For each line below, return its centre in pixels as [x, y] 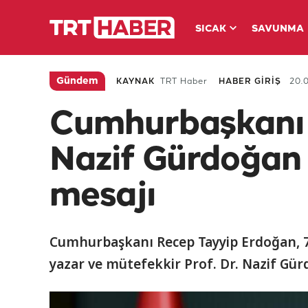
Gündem [77, 81]
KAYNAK [135, 81]
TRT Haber [184, 81]
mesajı [103, 196]
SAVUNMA [277, 29]
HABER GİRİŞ [250, 81]
